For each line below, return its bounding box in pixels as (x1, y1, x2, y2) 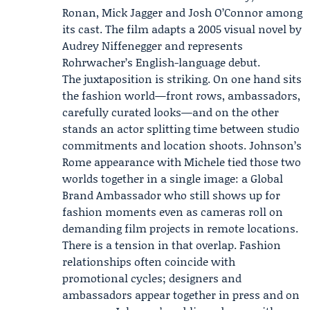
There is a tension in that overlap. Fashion (62, 237, 281, 253)
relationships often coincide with (62, 253, 235, 269)
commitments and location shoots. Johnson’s (62, 137, 302, 153)
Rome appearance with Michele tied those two (62, 154, 301, 170)
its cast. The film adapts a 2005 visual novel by (62, 21, 302, 37)
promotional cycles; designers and (62, 270, 241, 286)
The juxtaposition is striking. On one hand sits (62, 71, 302, 86)
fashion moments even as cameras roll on (62, 203, 283, 219)
